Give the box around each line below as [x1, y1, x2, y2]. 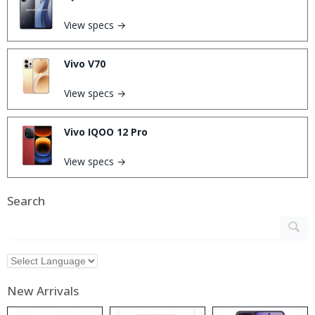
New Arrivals [7, 282, 79, 299]
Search [7, 192, 45, 209]
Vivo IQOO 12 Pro [64, 124, 148, 139]
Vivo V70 [64, 56, 105, 70]
